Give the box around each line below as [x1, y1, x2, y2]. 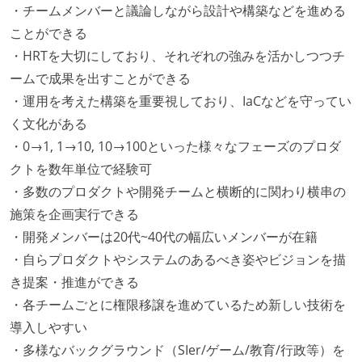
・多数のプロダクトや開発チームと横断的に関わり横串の [10, 182, 346, 200]
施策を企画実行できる [10, 204, 139, 223]
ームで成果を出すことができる [10, 69, 191, 87]
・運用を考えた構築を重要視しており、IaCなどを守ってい [10, 91, 351, 110]
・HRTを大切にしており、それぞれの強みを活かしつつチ [10, 46, 345, 65]
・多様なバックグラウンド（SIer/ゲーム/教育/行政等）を [10, 340, 345, 359]
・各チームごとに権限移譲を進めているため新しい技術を [10, 295, 346, 314]
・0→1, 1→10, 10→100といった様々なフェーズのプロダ [10, 137, 341, 155]
